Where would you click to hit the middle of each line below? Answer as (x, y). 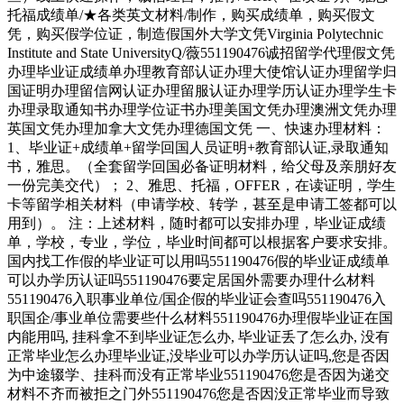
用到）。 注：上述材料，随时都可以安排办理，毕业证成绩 (197, 224)
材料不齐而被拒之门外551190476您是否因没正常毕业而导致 (198, 394)
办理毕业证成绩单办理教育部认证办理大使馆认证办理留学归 (202, 72)
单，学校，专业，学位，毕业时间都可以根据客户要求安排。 (202, 243)
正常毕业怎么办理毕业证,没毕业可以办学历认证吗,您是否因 (198, 356)
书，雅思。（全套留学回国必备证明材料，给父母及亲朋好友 (202, 167)
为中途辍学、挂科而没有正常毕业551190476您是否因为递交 (198, 375)
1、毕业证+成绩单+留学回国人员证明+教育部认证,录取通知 (198, 148)
